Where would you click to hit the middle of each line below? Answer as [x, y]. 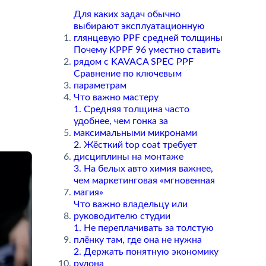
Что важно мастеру [116, 97]
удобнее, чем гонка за [121, 121]
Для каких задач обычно [127, 14]
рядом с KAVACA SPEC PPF [133, 62]
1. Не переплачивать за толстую [143, 228]
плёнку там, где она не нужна [137, 240]
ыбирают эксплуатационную [139, 26]
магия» [88, 192]
